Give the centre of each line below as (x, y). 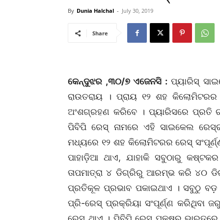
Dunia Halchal (95, 11)
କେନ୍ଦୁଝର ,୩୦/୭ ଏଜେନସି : (119, 81)
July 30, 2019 (137, 11)
